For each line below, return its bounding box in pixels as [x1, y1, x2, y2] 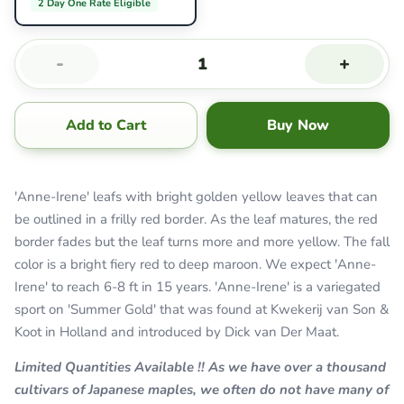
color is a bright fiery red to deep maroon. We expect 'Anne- [14, 255, 376, 274]
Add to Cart [65, 115, 147, 136]
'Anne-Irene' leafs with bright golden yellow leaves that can [14, 188, 378, 207]
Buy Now [266, 115, 330, 136]
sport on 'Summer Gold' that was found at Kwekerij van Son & [14, 300, 389, 319]
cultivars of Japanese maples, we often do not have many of [14, 380, 389, 399]
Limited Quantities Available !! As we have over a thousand [14, 357, 386, 376]
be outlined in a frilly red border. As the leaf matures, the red [14, 210, 378, 229]
